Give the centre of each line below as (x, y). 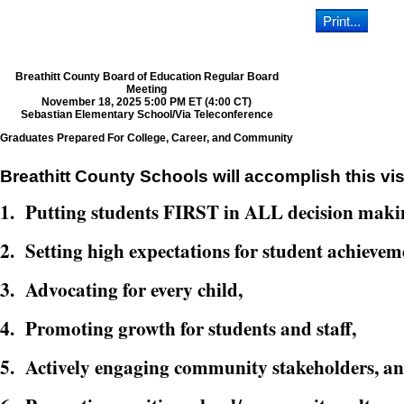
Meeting (147, 89)
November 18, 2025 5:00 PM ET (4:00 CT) (147, 102)
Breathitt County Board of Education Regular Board (147, 77)
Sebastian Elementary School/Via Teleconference (147, 115)
